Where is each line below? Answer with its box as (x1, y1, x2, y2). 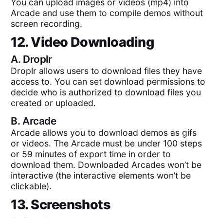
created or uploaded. (11, 97, 96, 108)
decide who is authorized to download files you (11, 87, 201, 97)
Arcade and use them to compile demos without (11, 7, 203, 18)
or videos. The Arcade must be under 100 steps (11, 138, 202, 148)
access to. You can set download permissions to (11, 76, 206, 87)
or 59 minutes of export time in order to (11, 148, 171, 159)
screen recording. (11, 18, 83, 29)
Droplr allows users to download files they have (11, 65, 202, 76)
